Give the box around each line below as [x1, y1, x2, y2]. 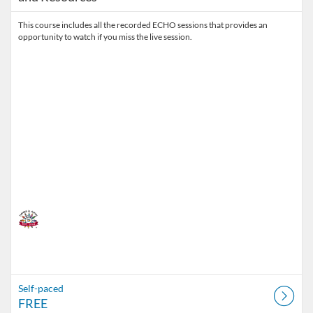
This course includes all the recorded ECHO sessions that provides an [18, 20, 268, 30]
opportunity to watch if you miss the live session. [18, 31, 192, 42]
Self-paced [18, 282, 64, 294]
